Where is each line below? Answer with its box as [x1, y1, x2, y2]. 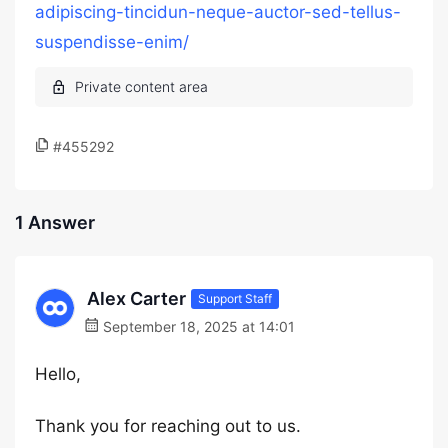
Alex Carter [87, 288, 186, 309]
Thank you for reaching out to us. [35, 416, 301, 436]
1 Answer [15, 212, 95, 233]
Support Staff [198, 290, 272, 306]
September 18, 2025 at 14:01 [99, 318, 295, 335]
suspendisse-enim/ [35, 32, 189, 52]
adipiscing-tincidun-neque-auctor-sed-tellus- [35, 2, 401, 22]
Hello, [35, 364, 81, 384]
